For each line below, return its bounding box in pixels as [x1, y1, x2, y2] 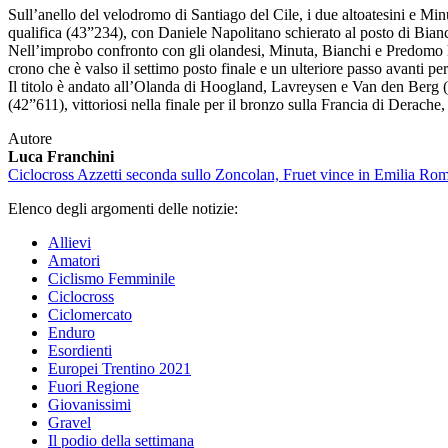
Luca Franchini [8, 147, 114, 165]
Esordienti [48, 341, 112, 359]
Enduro [48, 323, 95, 341]
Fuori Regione [48, 377, 139, 395]
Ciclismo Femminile [48, 269, 175, 287]
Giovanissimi [48, 395, 131, 413]
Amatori [48, 251, 100, 269]
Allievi [48, 233, 91, 251]
